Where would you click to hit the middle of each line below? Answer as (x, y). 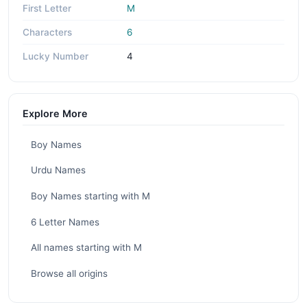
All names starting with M (86, 248)
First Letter (47, 9)
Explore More (55, 114)
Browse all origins (69, 273)
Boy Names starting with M (90, 196)
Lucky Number (56, 57)
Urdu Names (58, 170)
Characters (47, 33)
